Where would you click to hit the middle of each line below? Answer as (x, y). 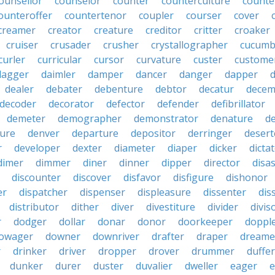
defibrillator (238, 104)
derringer (210, 133)
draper (212, 236)
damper (106, 74)
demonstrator (166, 118)
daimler (58, 74)
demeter (26, 118)
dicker (223, 148)
